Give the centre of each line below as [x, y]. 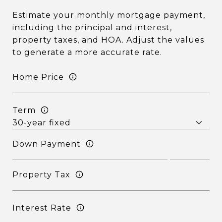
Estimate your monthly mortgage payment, [109, 15]
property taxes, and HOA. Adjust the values [108, 40]
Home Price [38, 77]
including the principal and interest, [92, 28]
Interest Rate [42, 208]
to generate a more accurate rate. [87, 52]
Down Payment [47, 144]
